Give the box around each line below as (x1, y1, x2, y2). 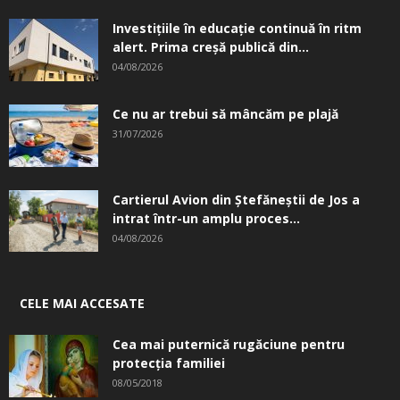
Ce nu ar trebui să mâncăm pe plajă (112, 104, 338, 122)
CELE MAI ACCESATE (20, 294, 145, 312)
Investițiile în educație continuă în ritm (112, 19, 362, 37)
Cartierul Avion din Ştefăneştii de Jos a (112, 190, 360, 208)
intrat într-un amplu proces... (112, 209, 300, 227)
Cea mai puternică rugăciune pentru (112, 335, 345, 353)
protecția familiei (112, 354, 225, 371)
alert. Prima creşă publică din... (112, 37, 309, 55)
